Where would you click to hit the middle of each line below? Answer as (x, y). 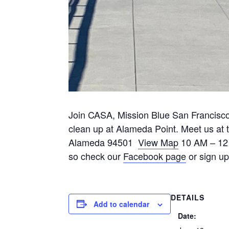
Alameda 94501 (104, 142)
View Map (158, 142)
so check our (96, 156)
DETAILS (188, 197)
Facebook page (155, 156)
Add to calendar (122, 204)
